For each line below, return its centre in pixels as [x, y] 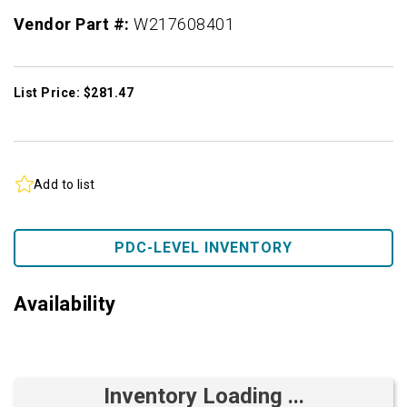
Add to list [65, 184]
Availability [65, 304]
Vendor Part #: [74, 25]
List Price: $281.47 [74, 93]
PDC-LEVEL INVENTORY [203, 248]
